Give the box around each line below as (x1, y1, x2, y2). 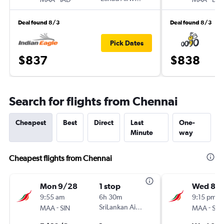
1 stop (99, 181, 120, 190)
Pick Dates (109, 38, 143, 47)
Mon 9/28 (40, 181, 77, 190)
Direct (94, 118, 113, 126)
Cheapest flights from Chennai (9, 153, 112, 163)
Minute (130, 128, 153, 136)
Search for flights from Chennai (9, 94, 177, 108)
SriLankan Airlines (99, 203, 151, 211)
